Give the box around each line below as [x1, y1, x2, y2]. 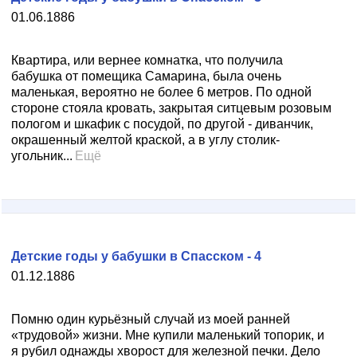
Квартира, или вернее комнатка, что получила [11, 53, 283, 67]
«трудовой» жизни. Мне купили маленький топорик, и [11, 328, 324, 342]
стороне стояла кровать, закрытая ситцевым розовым [11, 101, 331, 115]
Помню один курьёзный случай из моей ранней [11, 312, 290, 326]
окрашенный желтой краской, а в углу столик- [11, 133, 280, 147]
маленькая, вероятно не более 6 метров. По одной [11, 85, 312, 99]
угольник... [11, 149, 73, 163]
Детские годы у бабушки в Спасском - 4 [11, 249, 261, 263]
